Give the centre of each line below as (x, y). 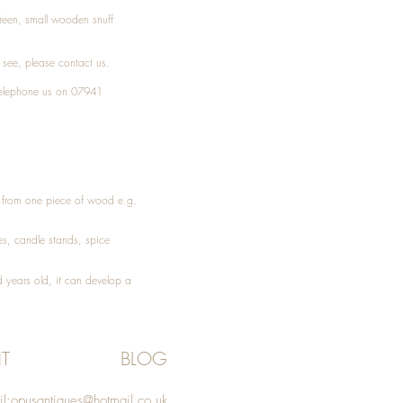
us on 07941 (71, 91)
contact (76, 63)
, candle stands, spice (58, 240)
